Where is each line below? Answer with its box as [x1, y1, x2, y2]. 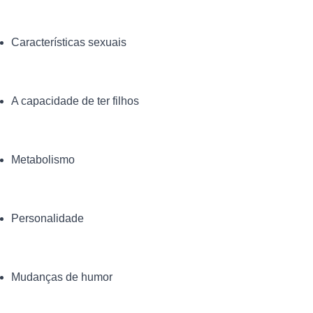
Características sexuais [11, 36, 126, 48]
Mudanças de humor [11, 270, 112, 283]
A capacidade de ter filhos [11, 94, 139, 107]
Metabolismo [11, 153, 75, 166]
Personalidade [11, 212, 84, 224]
